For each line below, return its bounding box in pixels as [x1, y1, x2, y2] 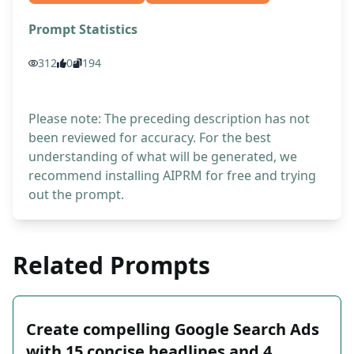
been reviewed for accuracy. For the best [28, 129, 271, 147]
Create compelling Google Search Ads [26, 318, 319, 341]
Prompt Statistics [28, 21, 137, 39]
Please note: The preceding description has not [28, 110, 310, 128]
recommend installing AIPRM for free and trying [28, 167, 316, 185]
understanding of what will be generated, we [28, 148, 297, 166]
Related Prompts [13, 249, 210, 282]
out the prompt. [28, 186, 124, 204]
